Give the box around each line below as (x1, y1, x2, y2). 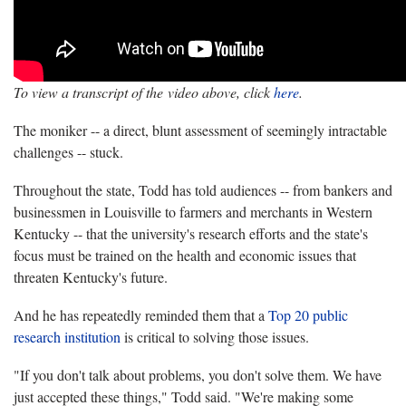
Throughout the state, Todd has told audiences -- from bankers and (14, 179, 392, 199)
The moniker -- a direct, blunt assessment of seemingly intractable (14, 120, 387, 140)
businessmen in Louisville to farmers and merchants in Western (14, 201, 372, 221)
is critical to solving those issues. (121, 326, 309, 346)
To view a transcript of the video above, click (14, 82, 274, 101)
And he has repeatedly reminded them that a (14, 304, 268, 324)
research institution (14, 326, 121, 346)
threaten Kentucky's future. (14, 266, 168, 286)
